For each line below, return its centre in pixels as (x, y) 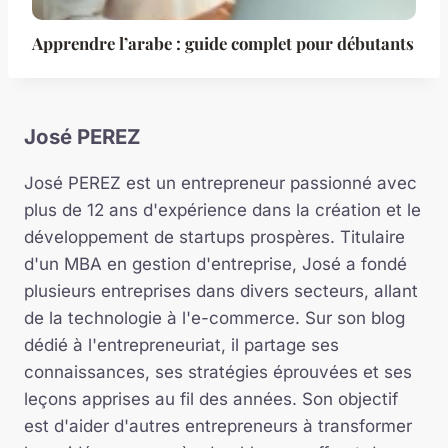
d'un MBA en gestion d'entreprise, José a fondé (215, 263)
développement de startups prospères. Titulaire (214, 236)
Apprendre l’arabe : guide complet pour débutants (223, 43)
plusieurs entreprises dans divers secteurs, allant (221, 290)
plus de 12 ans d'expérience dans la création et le (222, 209)
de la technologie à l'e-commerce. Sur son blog (214, 317)
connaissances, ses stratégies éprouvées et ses (218, 371)
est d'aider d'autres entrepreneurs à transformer (218, 425)
